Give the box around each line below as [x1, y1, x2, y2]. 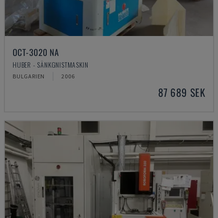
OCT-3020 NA [13, 46, 59, 58]
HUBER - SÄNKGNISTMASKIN [13, 59, 89, 70]
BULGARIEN [13, 73, 45, 80]
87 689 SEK [158, 85, 205, 100]
